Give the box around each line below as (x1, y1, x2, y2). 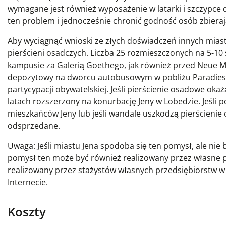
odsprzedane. (8, 120, 60, 132)
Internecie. (8, 177, 48, 188)
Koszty (8, 203, 46, 220)
